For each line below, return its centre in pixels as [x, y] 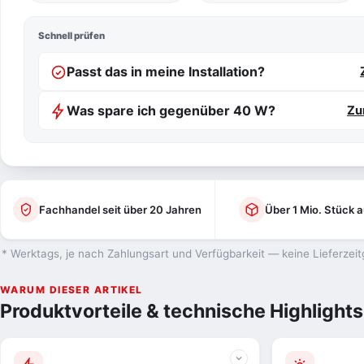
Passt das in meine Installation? [166, 71]
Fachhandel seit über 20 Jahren [121, 209]
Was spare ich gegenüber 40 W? [171, 110]
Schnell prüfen [71, 36]
